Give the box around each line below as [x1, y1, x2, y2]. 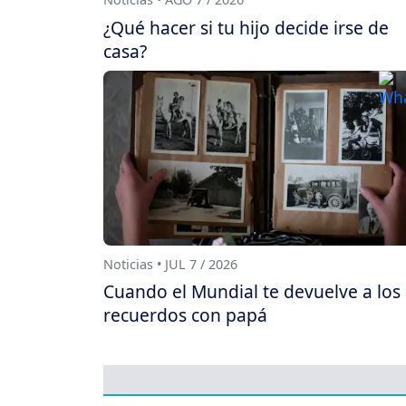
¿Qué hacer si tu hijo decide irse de [103, 14, 389, 40]
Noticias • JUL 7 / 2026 [103, 256, 237, 274]
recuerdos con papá [103, 303, 267, 328]
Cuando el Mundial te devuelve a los [103, 279, 401, 304]
